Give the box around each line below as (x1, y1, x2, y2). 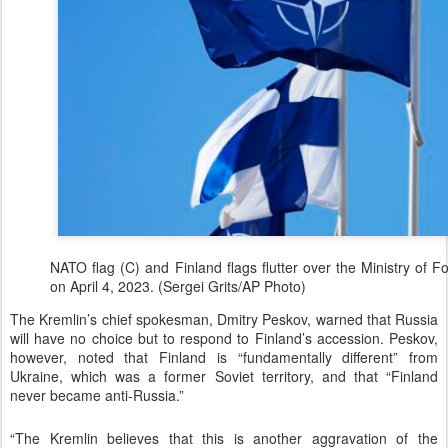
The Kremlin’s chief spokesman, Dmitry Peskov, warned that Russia (10, 308, 438, 329)
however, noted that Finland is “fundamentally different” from (10, 346, 438, 367)
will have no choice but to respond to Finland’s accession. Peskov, (10, 327, 438, 348)
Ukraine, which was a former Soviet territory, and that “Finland (10, 365, 438, 386)
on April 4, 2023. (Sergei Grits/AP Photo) (50, 275, 306, 296)
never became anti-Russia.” (10, 384, 184, 405)
